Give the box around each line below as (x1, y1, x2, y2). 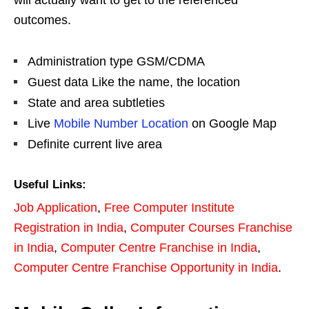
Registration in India (14, 221, 123, 235)
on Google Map (188, 117, 277, 131)
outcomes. (14, 13, 71, 28)
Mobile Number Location (54, 117, 188, 131)
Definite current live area (28, 137, 162, 152)
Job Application (14, 201, 97, 215)
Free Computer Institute (104, 201, 235, 215)
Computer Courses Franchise (130, 221, 292, 235)
